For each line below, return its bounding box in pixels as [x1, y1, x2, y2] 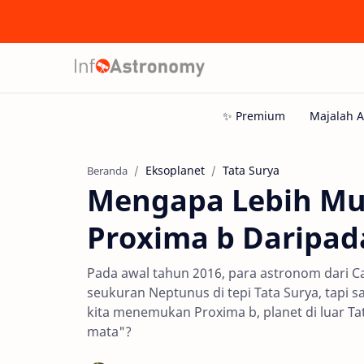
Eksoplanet [145, 162, 205, 178]
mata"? [87, 323, 132, 340]
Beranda [87, 164, 128, 178]
